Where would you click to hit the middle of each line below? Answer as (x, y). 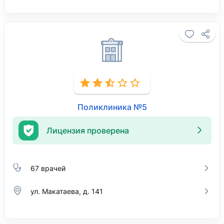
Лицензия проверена (88, 130)
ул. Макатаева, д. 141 (67, 191)
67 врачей (48, 168)
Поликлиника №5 (112, 107)
